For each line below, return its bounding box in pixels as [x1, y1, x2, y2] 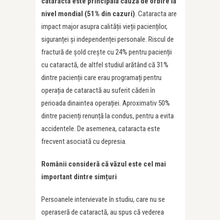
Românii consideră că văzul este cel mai [41, 160, 166, 169]
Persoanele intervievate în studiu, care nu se [41, 195, 165, 204]
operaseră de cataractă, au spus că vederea [41, 208, 164, 217]
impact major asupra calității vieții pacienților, [41, 22, 167, 31]
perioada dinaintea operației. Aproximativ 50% [41, 99, 170, 108]
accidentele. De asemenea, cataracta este [41, 124, 160, 134]
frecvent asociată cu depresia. [41, 137, 127, 146]
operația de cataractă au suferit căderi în [41, 86, 155, 95]
